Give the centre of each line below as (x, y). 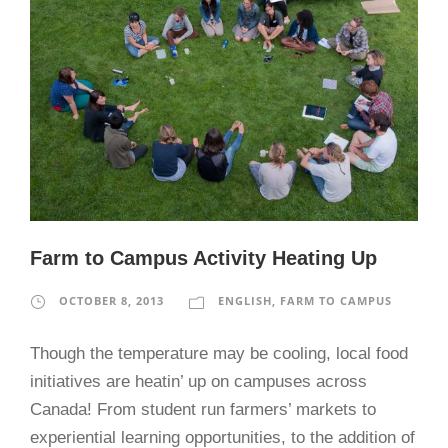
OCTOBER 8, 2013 (111, 300)
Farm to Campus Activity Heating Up (203, 257)
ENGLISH (245, 300)
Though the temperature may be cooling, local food (219, 353)
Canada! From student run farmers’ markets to (203, 409)
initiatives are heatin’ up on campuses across (198, 381)
